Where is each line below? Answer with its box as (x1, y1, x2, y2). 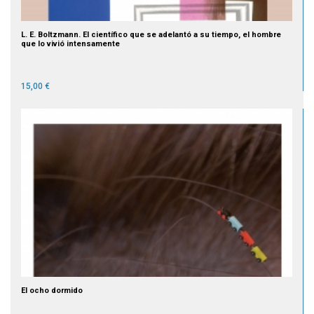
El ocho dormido (21, 285, 83, 295)
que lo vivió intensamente (21, 39, 120, 48)
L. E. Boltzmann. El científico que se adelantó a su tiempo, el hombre (21, 29, 281, 39)
